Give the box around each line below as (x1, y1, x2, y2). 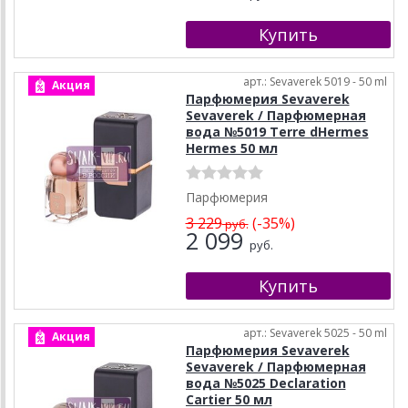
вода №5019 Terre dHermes (185, 123, 369, 141)
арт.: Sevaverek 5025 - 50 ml (243, 325, 387, 342)
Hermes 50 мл (185, 139, 278, 158)
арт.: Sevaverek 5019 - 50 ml (243, 74, 387, 90)
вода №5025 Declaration (185, 374, 346, 393)
